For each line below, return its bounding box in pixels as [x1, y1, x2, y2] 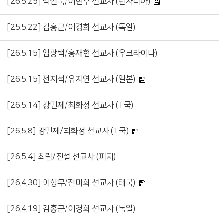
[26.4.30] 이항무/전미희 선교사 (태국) [7, 178, 135, 188]
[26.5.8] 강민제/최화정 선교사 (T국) [7, 127, 129, 136]
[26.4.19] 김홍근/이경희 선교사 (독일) [7, 204, 135, 214]
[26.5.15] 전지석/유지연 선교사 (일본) [7, 75, 135, 84]
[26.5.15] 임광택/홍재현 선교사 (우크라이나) [7, 49, 157, 58]
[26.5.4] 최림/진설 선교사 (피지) [7, 153, 116, 162]
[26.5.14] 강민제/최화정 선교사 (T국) [7, 101, 133, 110]
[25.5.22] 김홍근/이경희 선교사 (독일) [7, 23, 135, 32]
